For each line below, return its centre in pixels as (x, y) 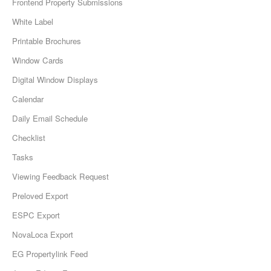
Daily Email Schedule (50, 119)
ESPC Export (36, 215)
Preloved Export (40, 196)
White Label (33, 22)
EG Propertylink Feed (50, 254)
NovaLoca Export (43, 235)
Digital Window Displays (55, 80)
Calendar (28, 99)
